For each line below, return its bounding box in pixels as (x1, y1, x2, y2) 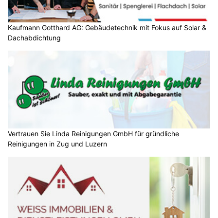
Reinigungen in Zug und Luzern (8, 116, 107, 125)
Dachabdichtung (8, 10, 61, 19)
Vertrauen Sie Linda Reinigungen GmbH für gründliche (8, 106, 179, 114)
